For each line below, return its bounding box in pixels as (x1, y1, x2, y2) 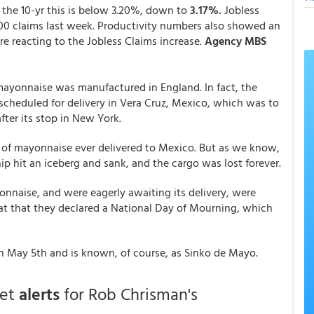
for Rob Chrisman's (60, 281, 198, 306)
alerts (19, 281, 60, 306)
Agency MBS (205, 32, 266, 49)
